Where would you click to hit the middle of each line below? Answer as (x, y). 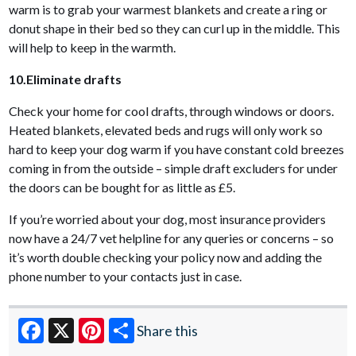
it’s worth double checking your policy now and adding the (166, 257)
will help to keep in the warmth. (94, 47)
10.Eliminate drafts (66, 79)
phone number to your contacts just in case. (126, 276)
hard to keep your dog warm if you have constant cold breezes (177, 149)
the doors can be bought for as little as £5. (124, 187)
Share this (168, 330)
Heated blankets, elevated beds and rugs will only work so (166, 130)
